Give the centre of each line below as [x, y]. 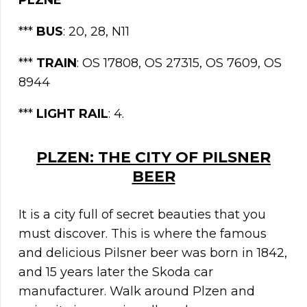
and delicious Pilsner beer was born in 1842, [153, 253]
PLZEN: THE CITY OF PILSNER [153, 158]
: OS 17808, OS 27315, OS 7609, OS [179, 63]
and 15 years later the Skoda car [116, 272]
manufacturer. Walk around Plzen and [137, 292]
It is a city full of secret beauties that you [142, 215]
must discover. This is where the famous [143, 234]
